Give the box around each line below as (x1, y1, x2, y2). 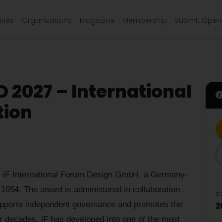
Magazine (80, 15, 114, 25)
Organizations (22, 15, 72, 25)
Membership (122, 15, 167, 25)
